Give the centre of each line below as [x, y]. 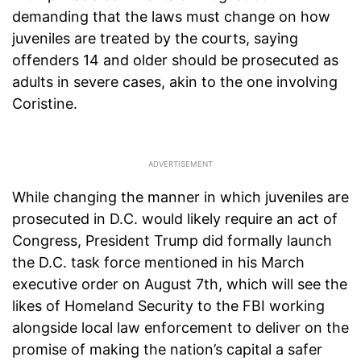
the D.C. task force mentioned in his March [158, 263]
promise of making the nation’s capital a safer [167, 350]
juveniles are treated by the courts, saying [155, 39]
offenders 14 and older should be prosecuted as [175, 60]
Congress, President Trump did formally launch [172, 241]
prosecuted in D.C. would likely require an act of [175, 219]
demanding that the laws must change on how [171, 17]
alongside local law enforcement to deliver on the [180, 328]
